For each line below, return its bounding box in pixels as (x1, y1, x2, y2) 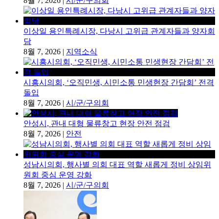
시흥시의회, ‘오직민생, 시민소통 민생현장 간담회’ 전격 (23, 78, 214, 87)
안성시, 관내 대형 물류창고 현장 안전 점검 (23, 119, 170, 128)
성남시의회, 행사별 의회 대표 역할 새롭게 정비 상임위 (23, 160, 211, 169)
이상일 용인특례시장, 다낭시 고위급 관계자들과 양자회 (23, 26, 215, 35)
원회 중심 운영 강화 (23, 170, 92, 179)
